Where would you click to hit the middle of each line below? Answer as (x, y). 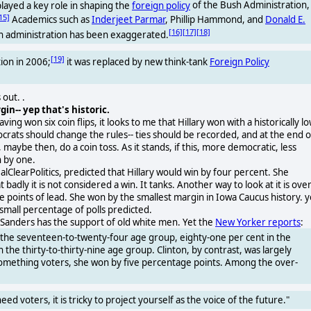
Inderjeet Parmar (128, 20)
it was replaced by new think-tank (137, 62)
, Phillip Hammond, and (215, 20)
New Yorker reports (258, 222)
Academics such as (51, 20)
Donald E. (285, 20)
